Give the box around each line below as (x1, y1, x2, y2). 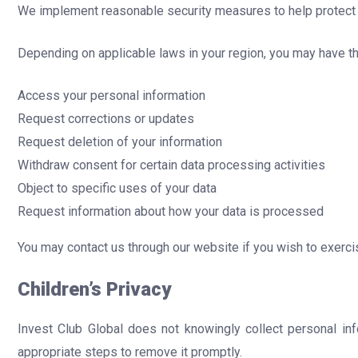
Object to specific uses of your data (18, 181, 217, 197)
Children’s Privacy (18, 278, 171, 301)
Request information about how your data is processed (18, 204, 324, 220)
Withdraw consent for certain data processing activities (18, 157, 325, 173)
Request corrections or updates (18, 111, 194, 127)
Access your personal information (18, 88, 205, 104)
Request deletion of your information (18, 134, 222, 150)
